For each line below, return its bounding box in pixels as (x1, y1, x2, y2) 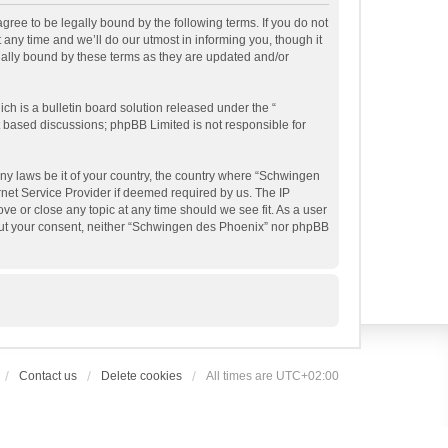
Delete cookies (101, 369, 182, 383)
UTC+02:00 (276, 369, 339, 383)
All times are (206, 369, 276, 383)
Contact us (19, 369, 77, 383)
